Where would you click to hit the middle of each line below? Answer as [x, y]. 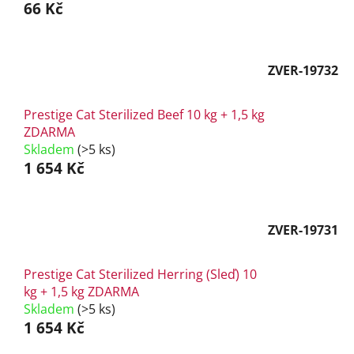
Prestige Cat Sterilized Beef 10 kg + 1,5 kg [144, 115]
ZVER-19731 [303, 230]
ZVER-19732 [303, 70]
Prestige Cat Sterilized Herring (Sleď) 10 [140, 275]
